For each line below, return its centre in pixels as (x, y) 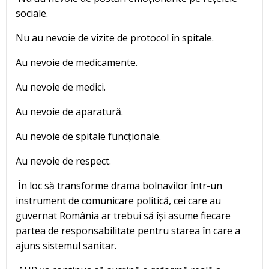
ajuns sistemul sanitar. (66, 246)
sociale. (32, 14)
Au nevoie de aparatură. (69, 112)
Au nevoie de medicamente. (77, 63)
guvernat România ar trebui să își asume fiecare (123, 216)
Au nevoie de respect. (63, 161)
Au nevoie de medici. (61, 87)
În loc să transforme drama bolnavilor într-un (119, 186)
